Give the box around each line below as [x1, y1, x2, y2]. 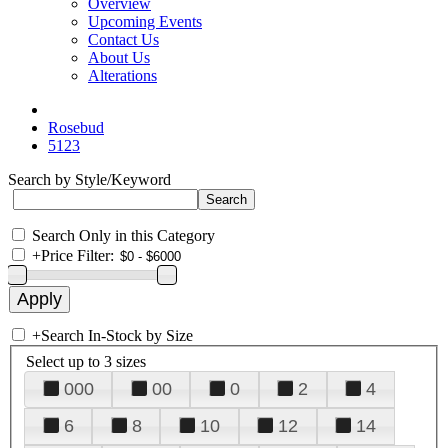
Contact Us [88, 31, 159, 48]
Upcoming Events [88, 13, 202, 30]
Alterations [88, 67, 157, 84]
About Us [88, 49, 150, 66]
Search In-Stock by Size [41, 327, 193, 344]
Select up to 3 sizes [26, 352, 146, 370]
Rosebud [48, 119, 104, 136]
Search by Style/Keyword [8, 171, 171, 188]
